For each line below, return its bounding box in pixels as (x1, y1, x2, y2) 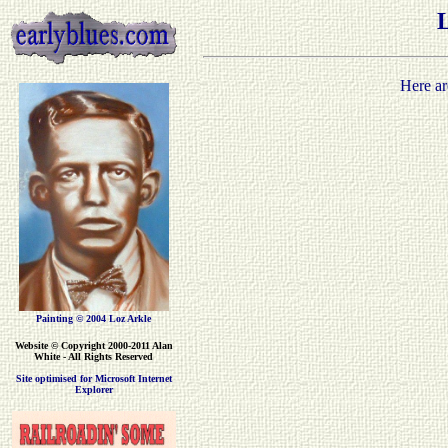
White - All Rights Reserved (34, 351, 153, 362)
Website (14, 340, 51, 351)
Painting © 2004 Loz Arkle (36, 313, 151, 324)
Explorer (74, 384, 113, 395)
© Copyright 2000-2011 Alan (50, 340, 173, 351)
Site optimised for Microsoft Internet (15, 373, 172, 384)
